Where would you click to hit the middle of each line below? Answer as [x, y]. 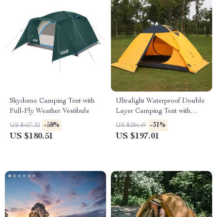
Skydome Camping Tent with [52, 101]
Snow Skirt [131, 122]
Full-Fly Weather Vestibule [50, 111]
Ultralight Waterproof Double [160, 101]
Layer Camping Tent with [153, 111]
